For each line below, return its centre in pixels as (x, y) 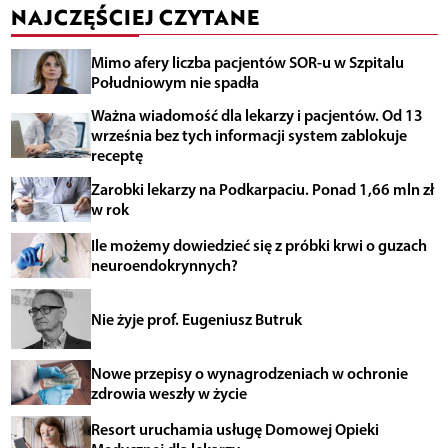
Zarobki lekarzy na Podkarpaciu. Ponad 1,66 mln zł (262, 189)
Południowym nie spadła (174, 81)
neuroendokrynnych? (164, 265)
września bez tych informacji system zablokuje (248, 135)
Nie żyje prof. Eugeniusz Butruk (196, 318)
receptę (116, 155)
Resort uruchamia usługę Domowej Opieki (234, 428)
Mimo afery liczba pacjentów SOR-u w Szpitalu (247, 61)
